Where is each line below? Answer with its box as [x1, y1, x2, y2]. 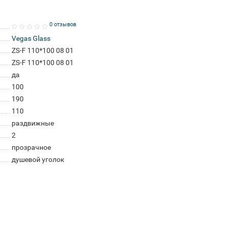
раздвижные [11, 119, 54, 127]
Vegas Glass [11, 34, 50, 42]
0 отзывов [49, 21, 76, 28]
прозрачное [11, 143, 51, 151]
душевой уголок [11, 155, 65, 163]
